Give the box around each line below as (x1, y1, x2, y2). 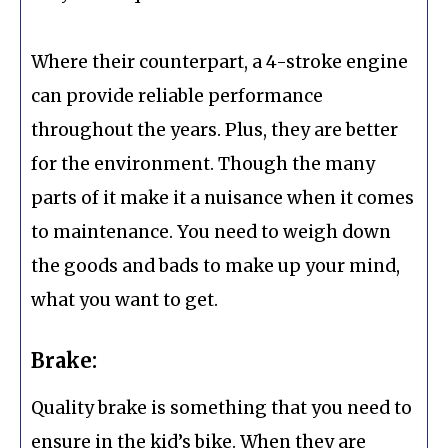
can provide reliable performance (31, 84, 323, 107)
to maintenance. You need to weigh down (31, 220, 391, 243)
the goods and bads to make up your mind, (31, 254, 400, 277)
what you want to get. (31, 288, 218, 311)
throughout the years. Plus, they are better (31, 118, 398, 141)
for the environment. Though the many (31, 152, 375, 175)
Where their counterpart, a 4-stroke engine (31, 50, 408, 73)
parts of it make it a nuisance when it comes (31, 186, 414, 209)
